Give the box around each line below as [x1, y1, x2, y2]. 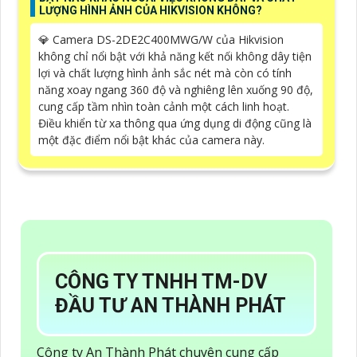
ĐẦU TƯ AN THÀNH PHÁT [55, 293, 291, 317]
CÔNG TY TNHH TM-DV [55, 269, 267, 293]
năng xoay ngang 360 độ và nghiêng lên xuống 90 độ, [38, 81, 313, 97]
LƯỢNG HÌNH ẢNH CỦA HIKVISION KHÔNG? [39, 3, 262, 17]
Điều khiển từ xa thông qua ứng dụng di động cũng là [38, 115, 312, 131]
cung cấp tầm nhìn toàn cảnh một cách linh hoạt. [38, 98, 289, 114]
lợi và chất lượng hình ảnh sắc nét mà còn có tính [38, 65, 292, 80]
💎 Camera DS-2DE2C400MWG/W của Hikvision [38, 31, 284, 47]
